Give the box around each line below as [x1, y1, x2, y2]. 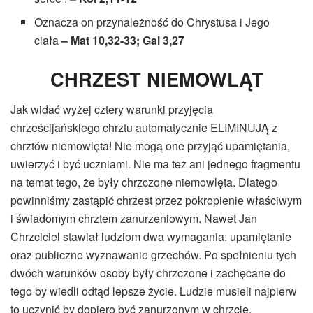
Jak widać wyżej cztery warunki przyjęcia [10, 101, 213, 118]
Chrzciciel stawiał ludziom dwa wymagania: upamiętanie [10, 228, 291, 245]
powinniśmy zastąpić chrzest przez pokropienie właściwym [10, 192, 302, 209]
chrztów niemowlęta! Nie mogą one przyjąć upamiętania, [10, 138, 290, 154]
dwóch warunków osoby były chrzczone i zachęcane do [10, 265, 286, 282]
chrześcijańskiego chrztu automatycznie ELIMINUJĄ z [10, 119, 277, 136]
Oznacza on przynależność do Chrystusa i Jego [34, 13, 270, 30]
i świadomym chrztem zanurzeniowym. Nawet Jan [10, 210, 257, 227]
